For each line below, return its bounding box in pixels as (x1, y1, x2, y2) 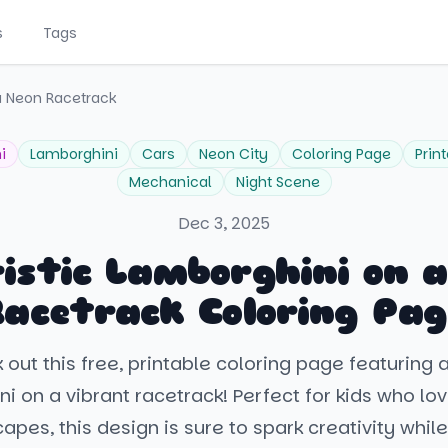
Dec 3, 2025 (178, 212, 270, 235)
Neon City (199, 144, 268, 164)
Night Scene (235, 172, 320, 192)
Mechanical (128, 172, 212, 192)
